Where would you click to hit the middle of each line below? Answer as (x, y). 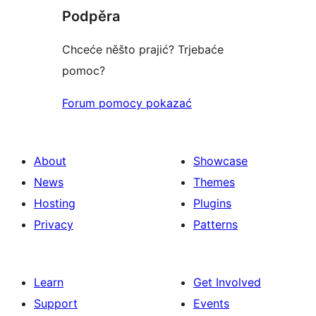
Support (56, 304)
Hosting (55, 203)
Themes (214, 182)
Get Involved (227, 282)
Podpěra (91, 17)
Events (211, 304)
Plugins (212, 203)
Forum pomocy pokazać (127, 103)
